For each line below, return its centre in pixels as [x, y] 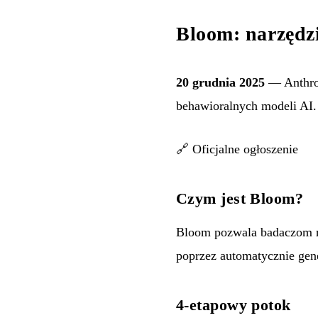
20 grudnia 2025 [220, 83]
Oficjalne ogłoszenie [245, 149]
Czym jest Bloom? [240, 199]
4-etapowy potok [234, 305]
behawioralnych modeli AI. [246, 106]
